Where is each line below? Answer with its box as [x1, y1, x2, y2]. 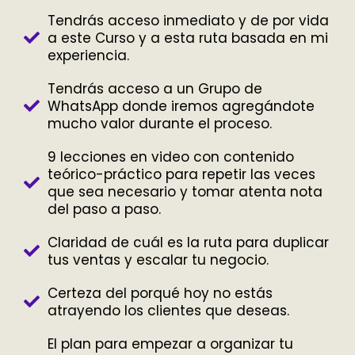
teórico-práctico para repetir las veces [48, 164, 315, 184]
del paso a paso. [48, 199, 161, 219]
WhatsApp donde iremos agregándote [48, 96, 315, 116]
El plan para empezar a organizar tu [48, 334, 293, 353]
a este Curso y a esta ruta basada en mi [48, 28, 328, 48]
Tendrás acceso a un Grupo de [48, 78, 262, 98]
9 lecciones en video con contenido [48, 147, 294, 166]
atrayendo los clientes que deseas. [48, 300, 289, 320]
